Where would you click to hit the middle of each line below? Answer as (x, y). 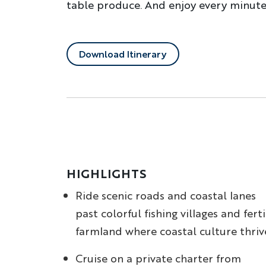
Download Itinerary (123, 54)
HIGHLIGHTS (106, 174)
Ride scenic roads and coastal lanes (166, 195)
